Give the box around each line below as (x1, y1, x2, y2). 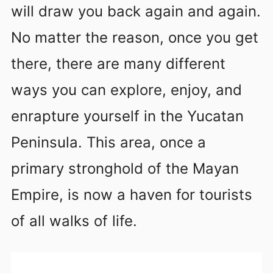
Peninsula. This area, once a (11, 133, 206, 151)
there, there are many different (11, 54, 225, 73)
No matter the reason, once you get (11, 28, 258, 46)
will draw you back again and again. (11, 2, 261, 20)
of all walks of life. (11, 211, 137, 230)
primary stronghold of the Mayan (11, 159, 239, 177)
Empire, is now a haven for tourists (11, 185, 252, 204)
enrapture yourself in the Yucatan (11, 107, 244, 125)
